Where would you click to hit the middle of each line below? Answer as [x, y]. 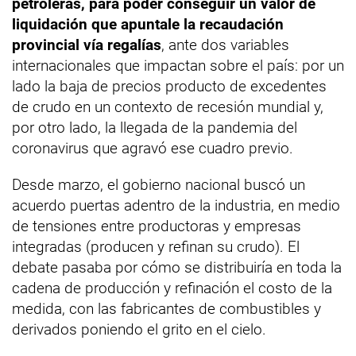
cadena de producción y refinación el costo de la [172, 288]
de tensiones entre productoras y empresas [157, 226]
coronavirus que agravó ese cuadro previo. [153, 149]
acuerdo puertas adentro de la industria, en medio [176, 206]
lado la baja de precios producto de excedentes [169, 87]
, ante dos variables [225, 45]
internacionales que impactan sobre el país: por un [178, 66]
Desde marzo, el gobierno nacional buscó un [159, 185]
